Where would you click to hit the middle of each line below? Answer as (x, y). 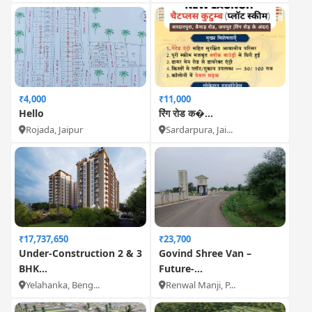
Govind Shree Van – (205, 253)
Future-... (180, 268)
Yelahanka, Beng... (63, 285)
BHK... (33, 268)
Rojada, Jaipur (54, 130)
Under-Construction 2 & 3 (80, 253)
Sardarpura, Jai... (199, 130)
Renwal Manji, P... (200, 285)
